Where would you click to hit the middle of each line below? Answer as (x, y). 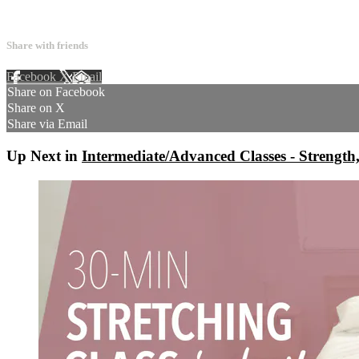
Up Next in (44, 156)
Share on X (36, 108)
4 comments (37, 14)
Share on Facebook (56, 92)
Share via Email (47, 124)
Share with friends (47, 46)
